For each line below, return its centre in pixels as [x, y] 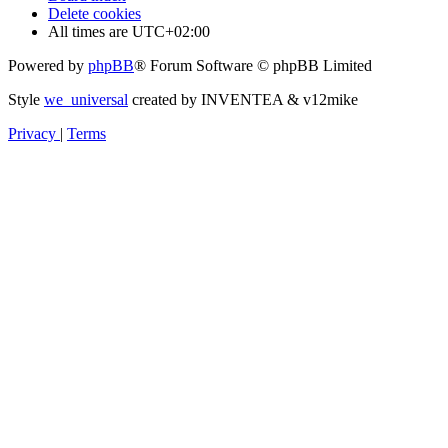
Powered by [48, 66]
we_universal [86, 100]
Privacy [32, 134]
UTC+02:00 [171, 32]
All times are [90, 32]
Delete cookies [94, 14]
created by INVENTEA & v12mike [243, 100]
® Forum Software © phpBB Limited [253, 66]
